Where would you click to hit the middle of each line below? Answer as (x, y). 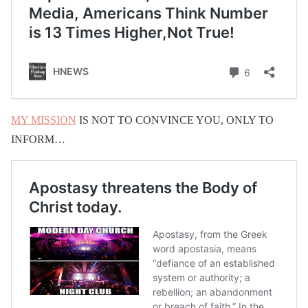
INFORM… (38, 140)
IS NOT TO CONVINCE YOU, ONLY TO (175, 120)
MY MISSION (44, 120)
